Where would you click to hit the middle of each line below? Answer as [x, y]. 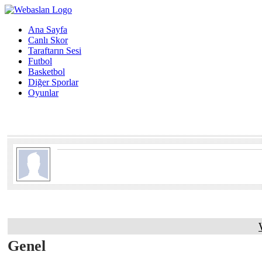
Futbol [40, 61]
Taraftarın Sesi [55, 51]
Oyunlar [43, 93]
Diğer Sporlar [53, 82]
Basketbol [46, 72]
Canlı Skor [48, 40]
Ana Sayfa [48, 30]
